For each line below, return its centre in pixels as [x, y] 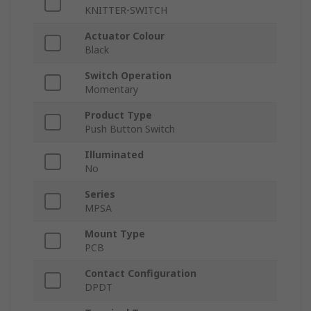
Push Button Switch [130, 129]
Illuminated [114, 155]
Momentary [111, 90]
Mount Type [115, 234]
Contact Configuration [141, 274]
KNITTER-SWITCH [126, 10]
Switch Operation [128, 76]
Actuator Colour [125, 36]
